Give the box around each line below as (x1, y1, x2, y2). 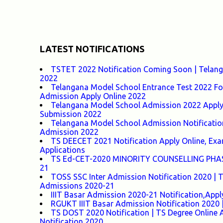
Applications (39, 145, 85, 154)
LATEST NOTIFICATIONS (39, 43, 144, 54)
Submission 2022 (39, 109, 102, 118)
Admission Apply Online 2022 (39, 91, 146, 101)
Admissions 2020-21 (39, 181, 114, 190)
